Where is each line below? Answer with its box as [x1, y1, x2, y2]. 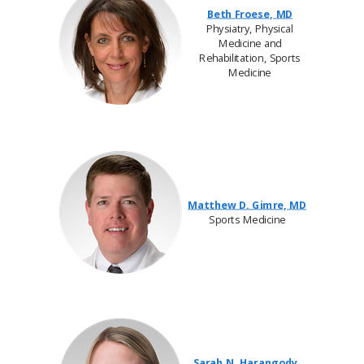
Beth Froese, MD [206, 6, 293, 21]
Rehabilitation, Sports [199, 50, 301, 65]
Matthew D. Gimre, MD [188, 197, 307, 212]
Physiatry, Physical [206, 21, 294, 36]
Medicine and [218, 36, 282, 50]
